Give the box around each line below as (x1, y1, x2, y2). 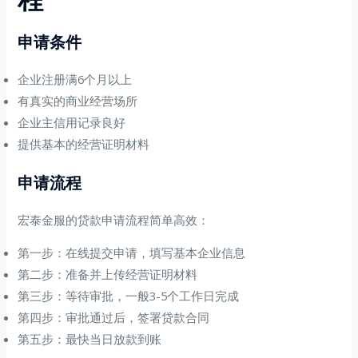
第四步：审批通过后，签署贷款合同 (18, 309, 210, 326)
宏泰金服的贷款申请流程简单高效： (18, 211, 210, 228)
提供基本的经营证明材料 (18, 135, 150, 152)
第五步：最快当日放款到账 (18, 331, 162, 348)
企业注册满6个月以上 (18, 70, 133, 87)
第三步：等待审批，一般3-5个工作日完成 (18, 288, 240, 304)
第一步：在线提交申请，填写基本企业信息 (18, 245, 246, 261)
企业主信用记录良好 (18, 113, 126, 130)
